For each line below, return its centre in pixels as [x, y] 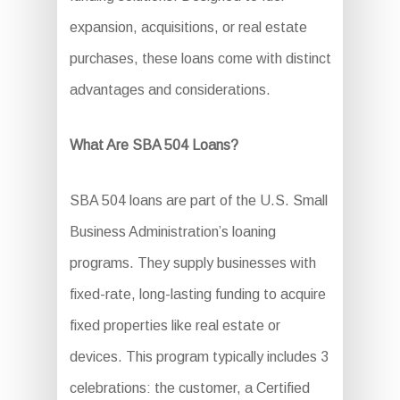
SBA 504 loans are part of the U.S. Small [198, 201]
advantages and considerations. [170, 90]
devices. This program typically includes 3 [199, 357]
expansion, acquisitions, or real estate [188, 28]
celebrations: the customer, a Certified [189, 388]
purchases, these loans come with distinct [200, 59]
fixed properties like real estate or [175, 326]
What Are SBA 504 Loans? [154, 146]
